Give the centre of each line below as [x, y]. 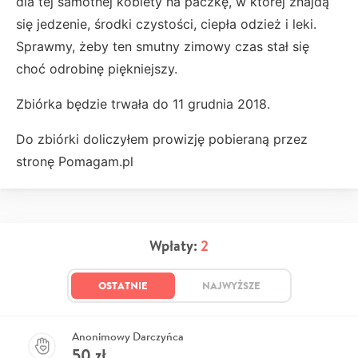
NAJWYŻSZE [231, 286]
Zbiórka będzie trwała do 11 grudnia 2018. [145, 104]
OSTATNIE [123, 286]
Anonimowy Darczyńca [128, 337]
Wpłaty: [175, 246]
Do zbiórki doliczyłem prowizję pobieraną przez [162, 139]
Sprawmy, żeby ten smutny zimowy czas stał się [163, 47]
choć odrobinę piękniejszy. [97, 69]
